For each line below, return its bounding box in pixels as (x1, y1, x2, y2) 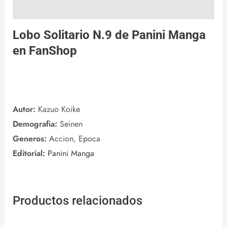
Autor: (12, 103, 38, 116)
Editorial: (12, 147, 45, 160)
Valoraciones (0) (12, 2, 71, 14)
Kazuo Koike (37, 103, 80, 116)
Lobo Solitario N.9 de (12, 28, 132, 43)
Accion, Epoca (49, 133, 100, 145)
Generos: (12, 133, 49, 145)
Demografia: (12, 118, 60, 130)
